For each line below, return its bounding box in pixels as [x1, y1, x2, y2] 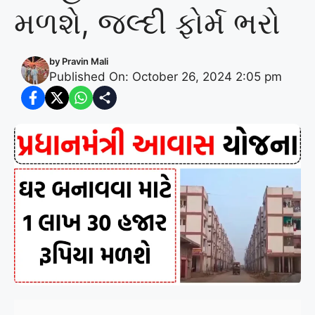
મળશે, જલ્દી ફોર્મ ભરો [14, 5, 281, 41]
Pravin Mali [62, 56, 108, 67]
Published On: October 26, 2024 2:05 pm [49, 70, 282, 84]
